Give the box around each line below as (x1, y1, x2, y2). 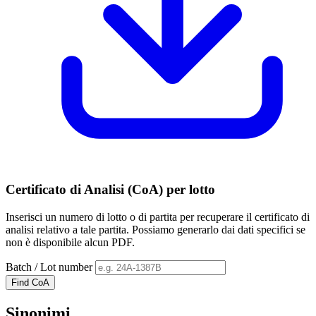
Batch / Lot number (6, 261, 92, 273)
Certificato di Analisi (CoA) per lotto (6, 182, 215, 197)
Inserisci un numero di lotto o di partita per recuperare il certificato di (6, 211, 310, 223)
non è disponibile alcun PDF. (6, 236, 135, 248)
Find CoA (11, 277, 49, 288)
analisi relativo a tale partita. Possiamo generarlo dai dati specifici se (6, 224, 305, 236)
